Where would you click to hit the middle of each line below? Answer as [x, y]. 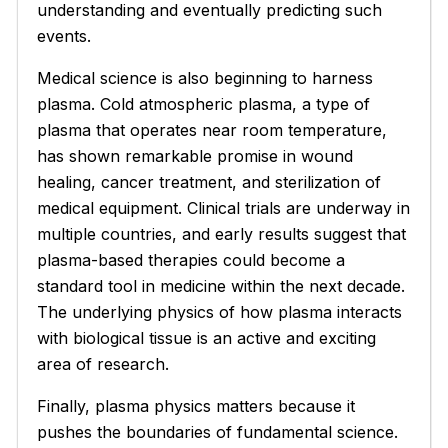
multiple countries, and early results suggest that [222, 233]
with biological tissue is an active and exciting [207, 337]
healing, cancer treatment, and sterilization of [209, 181]
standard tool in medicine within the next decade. [221, 285]
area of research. [103, 363]
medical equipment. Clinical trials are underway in [224, 207]
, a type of [331, 103]
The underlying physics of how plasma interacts [220, 311]
